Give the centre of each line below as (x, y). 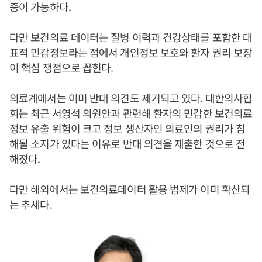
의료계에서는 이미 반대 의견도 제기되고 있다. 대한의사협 (131, 98)
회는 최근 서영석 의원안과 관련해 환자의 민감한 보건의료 (131, 113)
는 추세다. (31, 204)
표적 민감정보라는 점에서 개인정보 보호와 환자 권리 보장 (131, 52)
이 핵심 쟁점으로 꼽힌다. (61, 67)
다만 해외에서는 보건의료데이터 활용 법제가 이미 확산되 (130, 189)
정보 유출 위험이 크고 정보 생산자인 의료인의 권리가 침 (127, 128)
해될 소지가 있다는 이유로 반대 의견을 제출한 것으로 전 (127, 143)
